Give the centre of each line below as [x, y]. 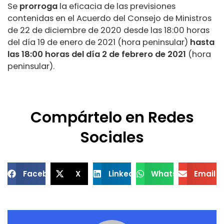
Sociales [112, 138]
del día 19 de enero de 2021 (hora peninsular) [99, 42]
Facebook [42, 173]
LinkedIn [124, 173]
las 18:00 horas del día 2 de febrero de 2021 [97, 54]
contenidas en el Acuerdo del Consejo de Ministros [109, 18]
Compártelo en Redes [112, 118]
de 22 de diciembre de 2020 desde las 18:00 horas [108, 30]
